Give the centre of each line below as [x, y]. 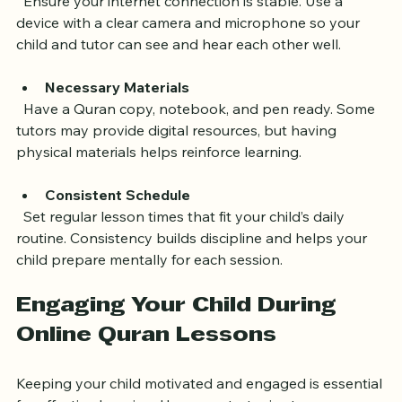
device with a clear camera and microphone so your [190, 55]
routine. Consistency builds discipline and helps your [193, 271]
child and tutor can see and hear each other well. [179, 77]
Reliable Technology [114, 12]
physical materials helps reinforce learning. [159, 184]
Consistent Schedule [118, 227]
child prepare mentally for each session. [149, 292]
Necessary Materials [117, 120]
